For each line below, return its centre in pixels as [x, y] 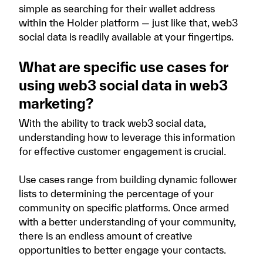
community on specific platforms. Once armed [124, 208]
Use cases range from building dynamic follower [128, 179]
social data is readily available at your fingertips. [126, 37]
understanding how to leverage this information [127, 137]
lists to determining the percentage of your [116, 193]
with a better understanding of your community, [127, 222]
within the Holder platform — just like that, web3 [128, 23]
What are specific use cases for [123, 67]
